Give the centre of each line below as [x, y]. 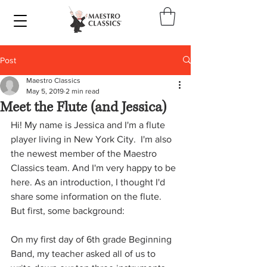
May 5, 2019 [45, 91]
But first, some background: [68, 210]
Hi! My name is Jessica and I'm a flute [89, 125]
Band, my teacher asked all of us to [84, 253]
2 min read [83, 91]
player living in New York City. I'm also [92, 139]
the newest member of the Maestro [85, 153]
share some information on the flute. [87, 196]
